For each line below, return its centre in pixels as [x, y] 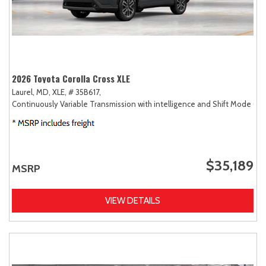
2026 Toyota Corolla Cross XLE [71, 78]
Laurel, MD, [31, 92]
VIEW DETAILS [133, 200]
